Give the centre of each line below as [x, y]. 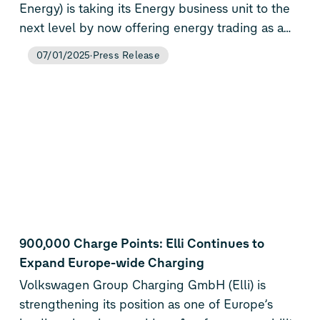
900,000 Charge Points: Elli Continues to [141, 243]
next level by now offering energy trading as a [151, 27]
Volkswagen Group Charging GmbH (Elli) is [142, 285]
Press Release [126, 55]
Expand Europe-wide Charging [111, 262]
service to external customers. [104, 47]
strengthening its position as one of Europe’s [146, 304]
